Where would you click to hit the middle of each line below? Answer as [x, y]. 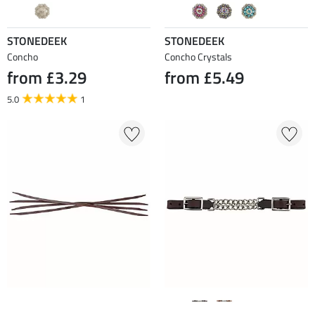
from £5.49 [204, 77]
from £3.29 [47, 77]
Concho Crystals [198, 56]
